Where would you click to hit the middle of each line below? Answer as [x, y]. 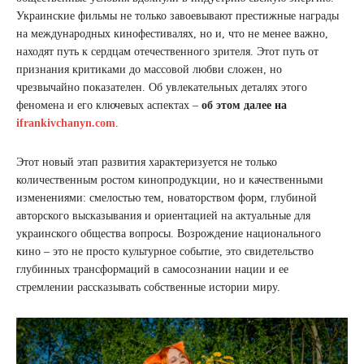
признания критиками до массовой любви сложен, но [149, 70]
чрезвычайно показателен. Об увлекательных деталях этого [162, 88]
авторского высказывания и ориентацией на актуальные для [163, 216]
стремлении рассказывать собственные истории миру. [148, 288]
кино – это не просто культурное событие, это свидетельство [165, 252]
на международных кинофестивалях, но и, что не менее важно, [172, 34]
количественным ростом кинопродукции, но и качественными [170, 180]
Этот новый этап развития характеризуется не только [147, 162]
